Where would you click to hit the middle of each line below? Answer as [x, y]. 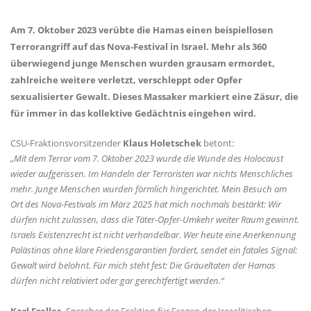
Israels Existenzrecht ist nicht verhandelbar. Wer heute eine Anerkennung [153, 235]
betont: [219, 143]
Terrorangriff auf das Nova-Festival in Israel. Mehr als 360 [138, 47]
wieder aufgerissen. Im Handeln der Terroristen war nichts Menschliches [152, 174]
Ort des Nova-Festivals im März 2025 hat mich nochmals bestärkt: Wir [146, 204]
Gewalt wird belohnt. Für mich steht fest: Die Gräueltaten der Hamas [143, 265]
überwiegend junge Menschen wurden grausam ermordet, [143, 63]
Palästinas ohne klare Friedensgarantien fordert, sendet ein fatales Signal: [154, 250]
